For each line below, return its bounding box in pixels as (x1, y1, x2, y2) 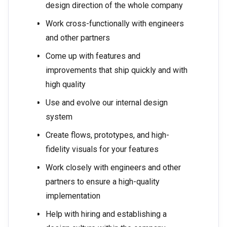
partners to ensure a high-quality (46, 177, 160, 187)
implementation (46, 191, 100, 201)
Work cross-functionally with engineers (46, 19, 184, 29)
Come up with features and (46, 51, 140, 61)
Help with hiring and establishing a (46, 209, 167, 219)
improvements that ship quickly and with (46, 65, 187, 75)
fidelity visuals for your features (46, 144, 159, 155)
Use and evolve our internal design (46, 98, 168, 108)
